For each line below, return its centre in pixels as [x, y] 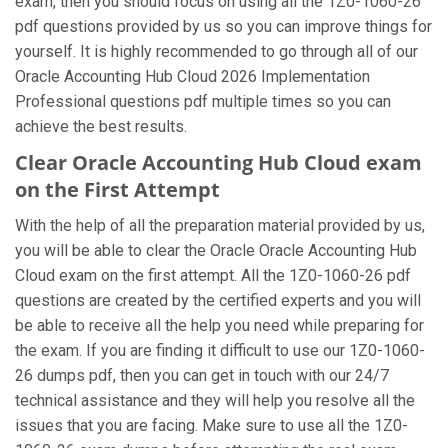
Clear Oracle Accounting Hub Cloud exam [218, 162]
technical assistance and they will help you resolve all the [215, 400]
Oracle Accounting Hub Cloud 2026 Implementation [192, 76]
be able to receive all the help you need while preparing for [219, 325]
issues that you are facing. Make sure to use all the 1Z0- [211, 425]
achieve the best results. [101, 126]
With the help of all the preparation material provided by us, [220, 225]
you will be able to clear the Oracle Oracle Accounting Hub [216, 250]
